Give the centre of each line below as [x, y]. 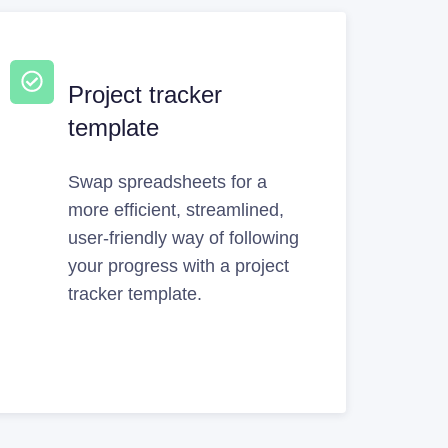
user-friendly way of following [184, 237]
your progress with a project [179, 265]
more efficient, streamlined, [176, 209]
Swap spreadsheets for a [168, 181]
